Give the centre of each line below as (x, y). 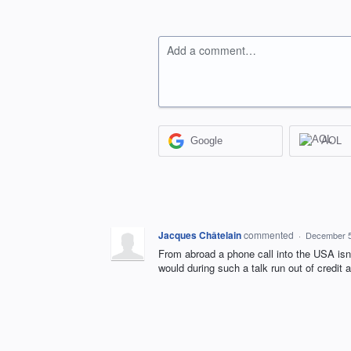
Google (207, 141)
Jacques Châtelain (200, 235)
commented (270, 234)
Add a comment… (212, 50)
